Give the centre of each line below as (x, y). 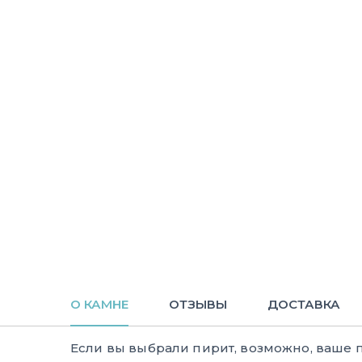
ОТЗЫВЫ (198, 304)
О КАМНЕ (99, 304)
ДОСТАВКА (304, 304)
